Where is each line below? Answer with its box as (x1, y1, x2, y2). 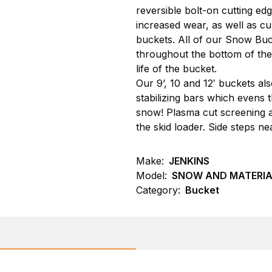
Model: (136, 169, 167, 182)
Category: (136, 184, 180, 196)
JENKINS (169, 155, 209, 167)
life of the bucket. (136, 63, 217, 75)
